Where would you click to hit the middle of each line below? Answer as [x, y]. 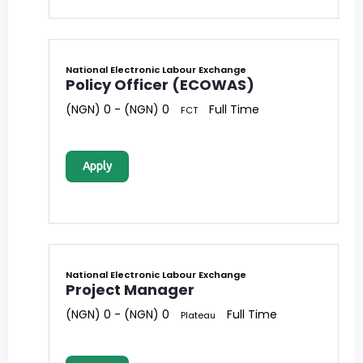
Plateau [198, 316]
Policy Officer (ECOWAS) [160, 85]
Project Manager [130, 290]
